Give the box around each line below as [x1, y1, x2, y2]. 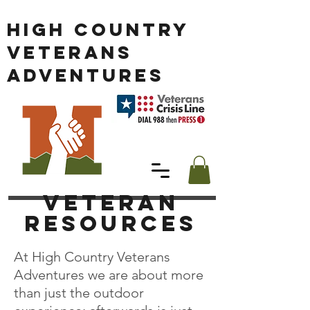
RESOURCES [24, 209, 197, 237]
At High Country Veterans [14, 248, 170, 265]
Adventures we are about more [14, 266, 203, 283]
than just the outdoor [14, 284, 144, 301]
